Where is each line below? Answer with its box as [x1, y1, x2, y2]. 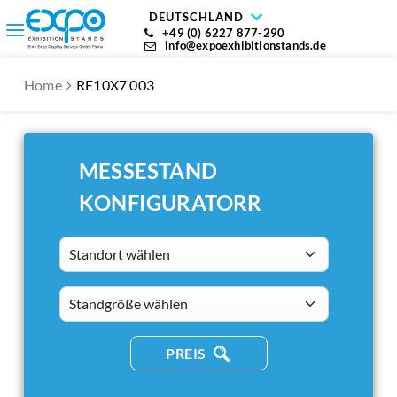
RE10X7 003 [76, 76, 155, 93]
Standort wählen [58, 238, 152, 253]
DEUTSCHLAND [149, 10, 244, 24]
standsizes [58, 288, 117, 304]
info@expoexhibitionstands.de [165, 38, 326, 52]
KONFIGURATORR [79, 190, 262, 215]
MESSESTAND [79, 158, 217, 183]
